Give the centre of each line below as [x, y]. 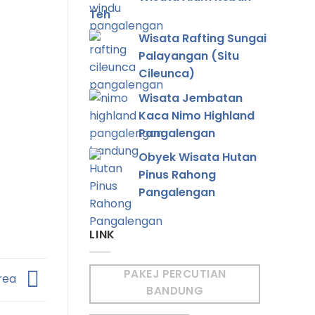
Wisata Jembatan [191, 98]
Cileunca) [167, 74]
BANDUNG [175, 290]
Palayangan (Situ [189, 56]
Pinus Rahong [177, 175]
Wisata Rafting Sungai [202, 39]
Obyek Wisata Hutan [198, 157]
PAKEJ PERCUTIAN [175, 274]
